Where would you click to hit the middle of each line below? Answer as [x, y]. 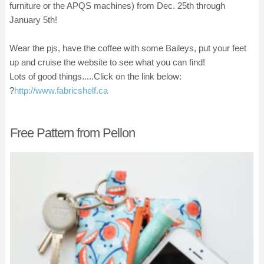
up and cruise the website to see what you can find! [107, 62]
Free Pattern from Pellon [72, 133]
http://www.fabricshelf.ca [61, 90]
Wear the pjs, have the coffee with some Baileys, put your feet [128, 48]
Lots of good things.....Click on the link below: [95, 76]
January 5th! [34, 20]
